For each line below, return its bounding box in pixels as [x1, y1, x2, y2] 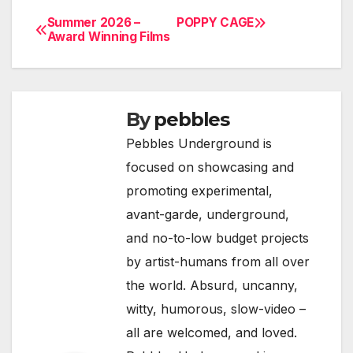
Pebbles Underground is [126, 136, 272, 152]
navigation [35, 48, 162, 80]
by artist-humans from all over [126, 254, 310, 270]
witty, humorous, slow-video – [126, 301, 306, 318]
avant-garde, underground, [126, 206, 289, 223]
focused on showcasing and [126, 159, 294, 176]
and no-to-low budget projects [126, 230, 309, 247]
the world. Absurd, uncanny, [126, 277, 298, 294]
